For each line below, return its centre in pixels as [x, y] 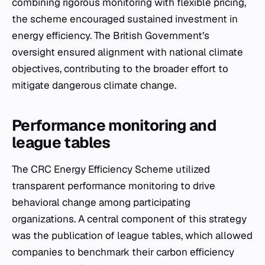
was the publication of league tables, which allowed [132, 235]
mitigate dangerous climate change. [94, 85]
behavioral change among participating [101, 202]
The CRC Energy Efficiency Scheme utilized [111, 169]
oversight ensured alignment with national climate [127, 52]
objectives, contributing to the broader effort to [120, 69]
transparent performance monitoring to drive [114, 186]
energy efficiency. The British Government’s [111, 35]
